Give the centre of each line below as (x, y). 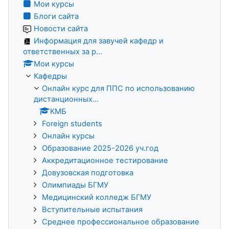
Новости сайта (61, 28)
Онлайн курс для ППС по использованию (118, 88)
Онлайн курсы (68, 136)
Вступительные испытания (92, 209)
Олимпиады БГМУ (75, 185)
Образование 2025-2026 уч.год (100, 148)
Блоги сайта (56, 16)
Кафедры (50, 76)
